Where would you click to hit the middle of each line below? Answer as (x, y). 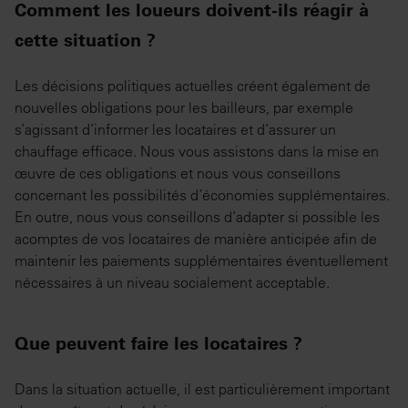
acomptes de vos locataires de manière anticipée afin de (196, 239)
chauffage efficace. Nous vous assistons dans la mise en (197, 152)
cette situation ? (85, 41)
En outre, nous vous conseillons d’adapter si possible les (197, 217)
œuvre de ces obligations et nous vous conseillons (178, 173)
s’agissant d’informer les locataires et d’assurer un (175, 130)
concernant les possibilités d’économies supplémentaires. (202, 195)
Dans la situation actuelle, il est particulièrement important (202, 389)
